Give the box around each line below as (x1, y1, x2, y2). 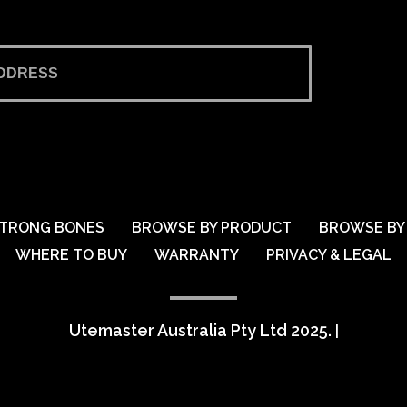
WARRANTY (154, 246, 239, 264)
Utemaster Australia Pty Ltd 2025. (68, 321, 332, 341)
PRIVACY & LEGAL (266, 246, 392, 264)
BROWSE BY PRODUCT (131, 219, 292, 237)
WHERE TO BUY (15, 246, 127, 264)
